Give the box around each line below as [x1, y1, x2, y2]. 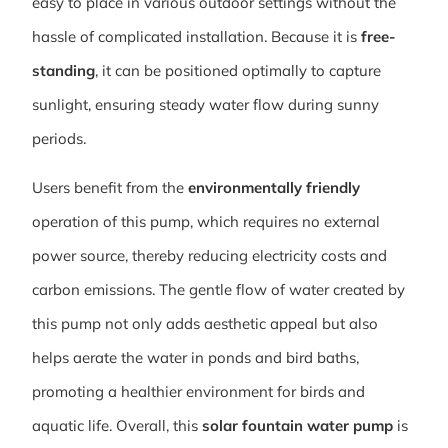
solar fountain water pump [202, 415, 393, 435]
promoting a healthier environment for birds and [32, 381, 365, 401]
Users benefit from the [32, 177, 188, 197]
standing [32, 61, 95, 81]
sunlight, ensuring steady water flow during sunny [32, 95, 379, 115]
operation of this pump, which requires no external [32, 211, 380, 231]
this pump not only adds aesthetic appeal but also [32, 313, 378, 333]
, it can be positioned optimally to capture [95, 61, 381, 81]
